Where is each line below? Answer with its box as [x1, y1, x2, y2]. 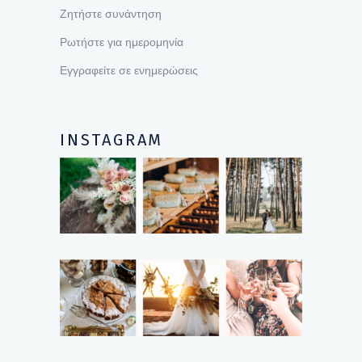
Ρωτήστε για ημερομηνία [60, 34, 183, 49]
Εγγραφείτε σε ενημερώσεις [60, 62, 198, 78]
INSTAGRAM [60, 129, 164, 149]
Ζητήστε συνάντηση [60, 6, 162, 21]
